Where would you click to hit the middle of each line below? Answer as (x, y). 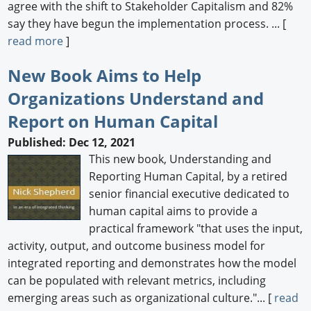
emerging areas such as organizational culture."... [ (141, 297)
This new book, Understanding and (180, 159)
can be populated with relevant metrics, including (137, 280)
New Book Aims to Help (105, 75)
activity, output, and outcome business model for (137, 245)
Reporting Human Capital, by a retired (188, 176)
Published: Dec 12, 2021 (72, 142)
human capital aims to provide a (174, 211)
